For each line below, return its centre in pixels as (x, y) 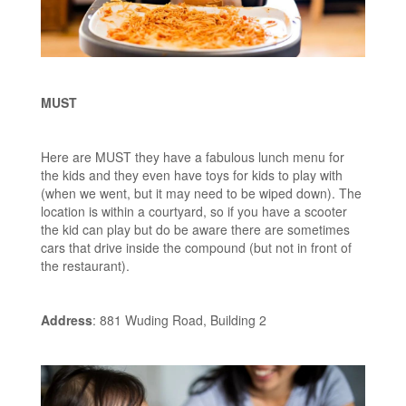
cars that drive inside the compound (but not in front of (196, 248)
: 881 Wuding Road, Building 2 (179, 320)
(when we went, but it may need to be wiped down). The (201, 193)
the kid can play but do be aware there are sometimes (195, 230)
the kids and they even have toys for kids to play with (192, 175)
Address (67, 320)
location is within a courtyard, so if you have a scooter (194, 212)
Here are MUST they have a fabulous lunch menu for (193, 157)
